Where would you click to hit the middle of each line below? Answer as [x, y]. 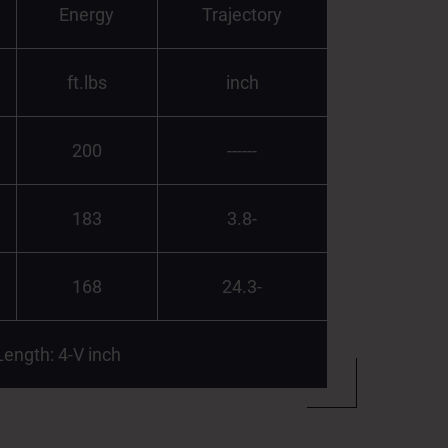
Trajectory [242, 14]
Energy [87, 14]
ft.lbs [86, 82]
